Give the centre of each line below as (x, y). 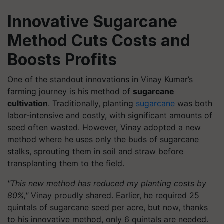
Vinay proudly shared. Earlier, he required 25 (114, 196)
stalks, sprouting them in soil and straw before (95, 152)
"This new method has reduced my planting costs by (107, 184)
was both (194, 104)
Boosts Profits (62, 60)
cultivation (28, 104)
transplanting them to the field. (66, 164)
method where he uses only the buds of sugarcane (103, 140)
